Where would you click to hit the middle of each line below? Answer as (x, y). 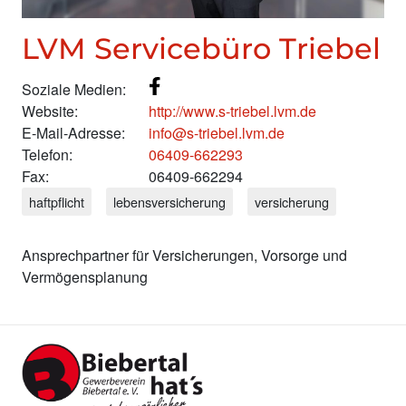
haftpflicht (57, 202)
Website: (50, 111)
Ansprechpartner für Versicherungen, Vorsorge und (184, 255)
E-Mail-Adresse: (73, 133)
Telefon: (47, 155)
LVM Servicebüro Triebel (201, 49)
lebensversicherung (169, 202)
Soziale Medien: (74, 90)
